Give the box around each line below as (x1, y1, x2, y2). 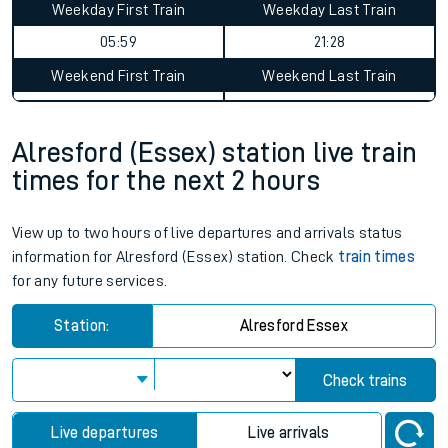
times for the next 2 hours (12, 167, 321, 195)
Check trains (323, 373, 408, 389)
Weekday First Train (51, 2, 186, 18)
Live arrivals (248, 425, 330, 441)
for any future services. (12, 273, 168, 289)
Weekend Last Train (262, 68, 397, 84)
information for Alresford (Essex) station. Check (12, 249, 339, 265)
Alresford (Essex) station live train (12, 139, 418, 167)
